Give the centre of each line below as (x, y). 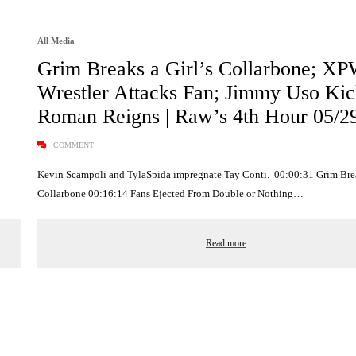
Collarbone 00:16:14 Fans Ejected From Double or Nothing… (170, 193)
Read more (226, 243)
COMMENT (72, 145)
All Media (56, 40)
